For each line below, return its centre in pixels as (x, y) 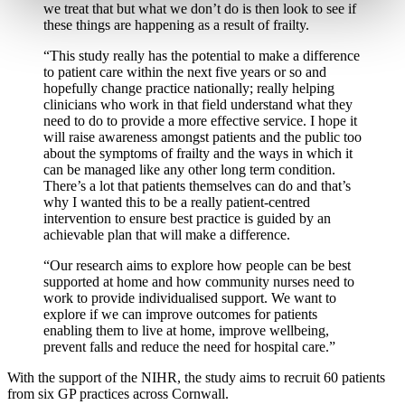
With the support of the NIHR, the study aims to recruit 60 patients (196, 378)
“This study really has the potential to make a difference (202, 56)
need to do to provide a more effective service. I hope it (200, 121)
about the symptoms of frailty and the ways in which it (198, 154)
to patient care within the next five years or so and (185, 72)
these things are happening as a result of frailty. (176, 25)
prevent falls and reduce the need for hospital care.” (189, 347)
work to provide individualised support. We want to (190, 298)
